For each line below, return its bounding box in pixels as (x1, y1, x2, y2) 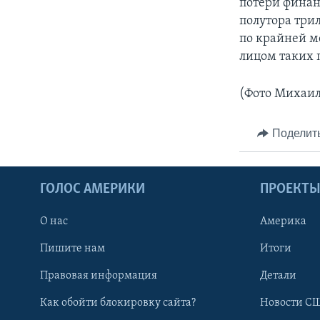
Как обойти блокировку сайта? (40, 296, 196, 309)
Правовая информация (40, 269, 157, 281)
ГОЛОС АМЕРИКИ (40, 181, 145, 196)
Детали (260, 269, 296, 281)
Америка (260, 215, 306, 227)
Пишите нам (40, 242, 105, 254)
